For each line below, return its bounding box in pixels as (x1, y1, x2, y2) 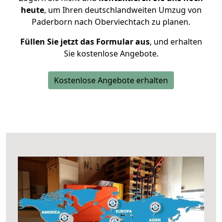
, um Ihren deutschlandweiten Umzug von (44, 4, 202, 15)
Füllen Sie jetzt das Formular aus (20, 36, 150, 47)
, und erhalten (149, 36, 202, 47)
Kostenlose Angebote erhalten (54, 75, 168, 86)
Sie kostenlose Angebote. (63, 48, 159, 59)
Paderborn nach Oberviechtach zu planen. (32, 16, 190, 27)
